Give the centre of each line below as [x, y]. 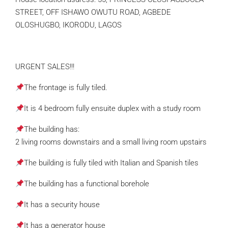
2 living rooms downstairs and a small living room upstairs [111, 142]
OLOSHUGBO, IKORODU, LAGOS [68, 25]
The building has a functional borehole [87, 184]
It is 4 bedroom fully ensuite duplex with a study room [112, 108]
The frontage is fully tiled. [66, 88]
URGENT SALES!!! [45, 67]
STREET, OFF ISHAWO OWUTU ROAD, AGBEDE [93, 12]
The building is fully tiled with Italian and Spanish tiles [111, 163]
